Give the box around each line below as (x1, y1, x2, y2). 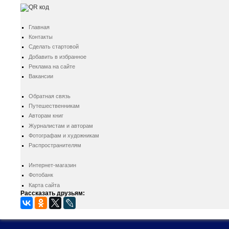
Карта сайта (28, 181, 60, 188)
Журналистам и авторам (28, 122, 93, 129)
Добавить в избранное (28, 53, 86, 60)
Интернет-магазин (28, 162, 76, 169)
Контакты (28, 34, 53, 40)
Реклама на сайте (28, 63, 75, 70)
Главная (28, 24, 50, 30)
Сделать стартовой (28, 43, 79, 50)
